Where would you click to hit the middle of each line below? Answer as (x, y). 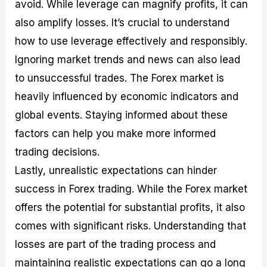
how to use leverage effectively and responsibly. (131, 41)
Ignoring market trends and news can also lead (128, 60)
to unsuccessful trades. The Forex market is (120, 78)
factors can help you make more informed (116, 134)
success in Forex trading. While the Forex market (131, 189)
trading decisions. (58, 152)
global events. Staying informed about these (122, 115)
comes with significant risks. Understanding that (131, 226)
